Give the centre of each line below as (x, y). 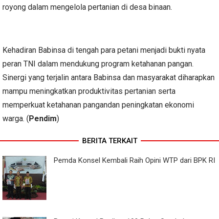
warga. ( (16, 119)
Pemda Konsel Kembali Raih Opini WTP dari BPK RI (134, 161)
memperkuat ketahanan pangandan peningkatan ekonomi (98, 105)
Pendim (43, 119)
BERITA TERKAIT (109, 141)
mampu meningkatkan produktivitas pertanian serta (89, 91)
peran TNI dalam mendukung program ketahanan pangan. (98, 64)
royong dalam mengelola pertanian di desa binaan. (87, 7)
